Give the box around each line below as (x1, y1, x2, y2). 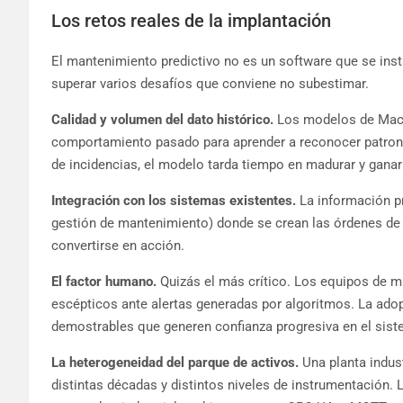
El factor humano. (51, 273, 157, 290)
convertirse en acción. (51, 237, 184, 254)
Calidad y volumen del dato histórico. (51, 111, 273, 128)
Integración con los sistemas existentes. (51, 192, 296, 209)
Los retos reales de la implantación (51, 9, 331, 31)
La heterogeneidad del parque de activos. (51, 354, 299, 371)
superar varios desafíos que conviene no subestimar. (51, 75, 369, 92)
